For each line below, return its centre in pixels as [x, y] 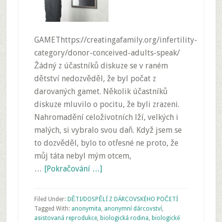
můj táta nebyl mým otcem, [83, 156]
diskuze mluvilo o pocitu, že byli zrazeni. [107, 104]
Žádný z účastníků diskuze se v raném [101, 66]
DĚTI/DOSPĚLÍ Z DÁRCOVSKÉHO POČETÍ [122, 199]
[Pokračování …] [73, 169]
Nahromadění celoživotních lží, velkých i [106, 117]
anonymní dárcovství [133, 209]
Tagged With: [53, 209]
